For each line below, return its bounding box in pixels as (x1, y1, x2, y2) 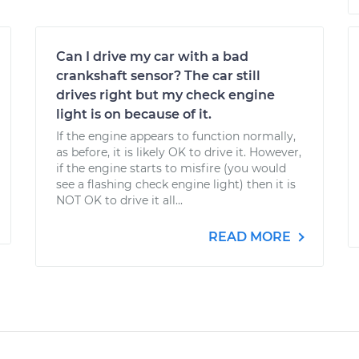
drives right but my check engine (56, 87, 275, 103)
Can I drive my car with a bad (56, 49, 248, 64)
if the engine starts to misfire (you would (56, 161, 286, 175)
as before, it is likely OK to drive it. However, (56, 145, 301, 159)
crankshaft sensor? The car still (56, 68, 260, 83)
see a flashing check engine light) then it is (56, 177, 296, 192)
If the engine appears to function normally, (56, 129, 296, 143)
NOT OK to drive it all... (56, 193, 183, 208)
